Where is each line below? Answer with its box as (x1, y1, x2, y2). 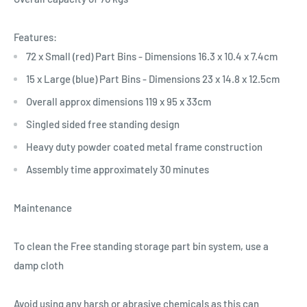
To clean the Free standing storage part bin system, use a (14, 239, 269, 252)
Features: (14, 30, 57, 43)
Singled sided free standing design (26, 117, 180, 130)
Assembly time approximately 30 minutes (26, 162, 209, 175)
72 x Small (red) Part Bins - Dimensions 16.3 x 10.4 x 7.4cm (26, 49, 278, 62)
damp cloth (14, 258, 64, 271)
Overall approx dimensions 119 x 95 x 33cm (26, 95, 211, 108)
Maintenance (14, 201, 72, 214)
